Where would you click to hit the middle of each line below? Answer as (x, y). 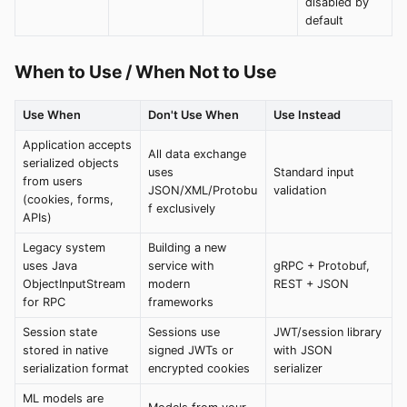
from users (53, 181)
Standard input (314, 172)
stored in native (65, 350)
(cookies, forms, (68, 199)
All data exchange (197, 154)
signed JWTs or (191, 350)
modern (169, 283)
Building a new (187, 247)
